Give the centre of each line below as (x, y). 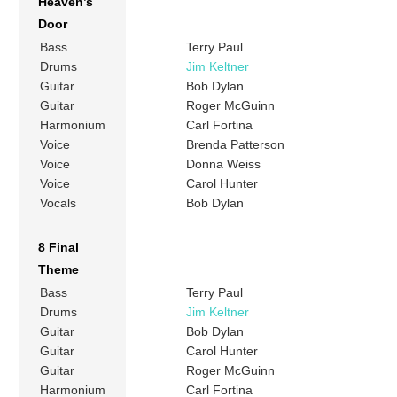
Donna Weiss (224, 163)
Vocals (58, 202)
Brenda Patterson (236, 144)
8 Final (59, 247)
